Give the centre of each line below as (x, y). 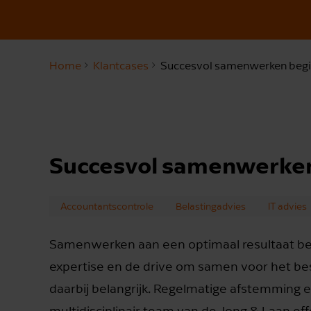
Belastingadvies (211, 206)
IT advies (287, 206)
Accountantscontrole (107, 206)
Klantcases (121, 66)
